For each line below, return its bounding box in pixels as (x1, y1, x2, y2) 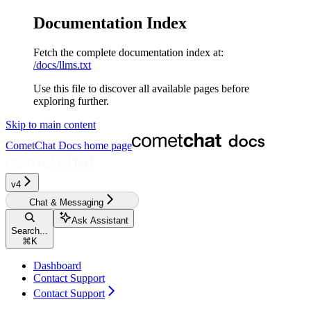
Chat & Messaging (28, 196, 103, 208)
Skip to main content (6, 118, 96, 131)
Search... (11, 225, 48, 236)
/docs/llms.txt (33, 58, 91, 71)
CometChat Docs (6, 139, 81, 151)
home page (81, 139, 132, 151)
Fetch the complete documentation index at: (33, 46, 224, 58)
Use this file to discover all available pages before (33, 82, 249, 94)
